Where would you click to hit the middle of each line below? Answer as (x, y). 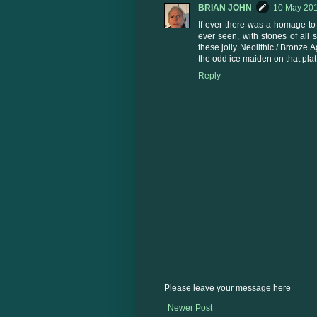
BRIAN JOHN (225, 8)
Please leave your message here (227, 288)
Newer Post (190, 308)
